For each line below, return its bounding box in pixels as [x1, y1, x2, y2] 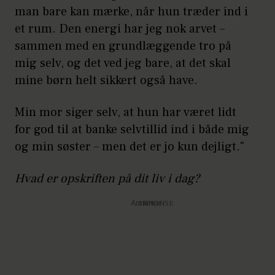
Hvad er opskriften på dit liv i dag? [15, 170, 199, 187]
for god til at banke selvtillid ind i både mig [15, 121, 249, 137]
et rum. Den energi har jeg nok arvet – [15, 20, 225, 37]
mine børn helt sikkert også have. [15, 72, 201, 88]
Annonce [130, 199, 161, 207]
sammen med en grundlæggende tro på [15, 37, 231, 54]
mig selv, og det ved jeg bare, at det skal [15, 55, 231, 71]
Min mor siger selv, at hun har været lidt [15, 104, 236, 120]
